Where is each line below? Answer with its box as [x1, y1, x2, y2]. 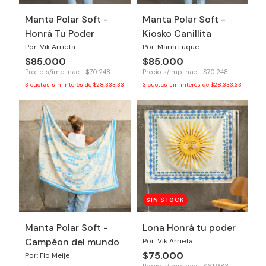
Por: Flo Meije [25, 251, 69, 260]
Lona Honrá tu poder [142, 221, 236, 234]
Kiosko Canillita [142, 27, 211, 40]
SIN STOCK [145, 196, 184, 204]
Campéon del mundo [25, 236, 119, 248]
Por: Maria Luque [142, 42, 199, 52]
